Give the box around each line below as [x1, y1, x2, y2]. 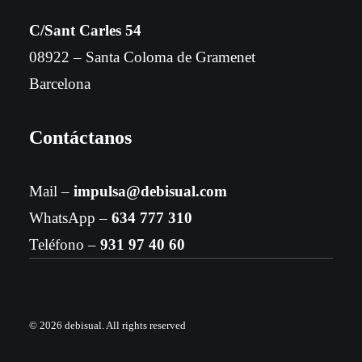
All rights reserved [106, 319, 186, 331]
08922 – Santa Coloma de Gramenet [29, 48, 255, 65]
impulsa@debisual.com [74, 183, 227, 200]
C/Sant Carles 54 [29, 22, 141, 39]
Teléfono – [29, 236, 100, 253]
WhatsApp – [29, 209, 112, 226]
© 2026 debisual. [29, 319, 106, 331]
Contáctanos [29, 127, 132, 148]
